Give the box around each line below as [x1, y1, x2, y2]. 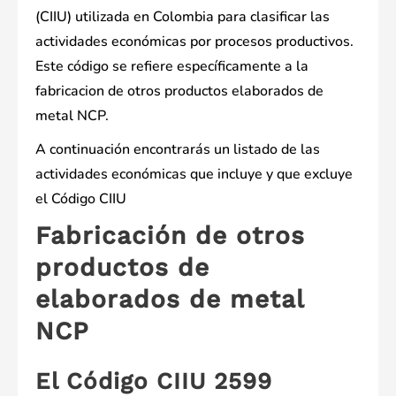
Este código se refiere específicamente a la [35, 57, 308, 77]
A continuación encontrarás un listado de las [35, 140, 320, 160]
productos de [35, 253, 209, 283]
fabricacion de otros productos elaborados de [35, 81, 324, 102]
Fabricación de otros [35, 221, 305, 251]
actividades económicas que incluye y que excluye [35, 164, 353, 185]
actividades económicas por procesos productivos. [35, 32, 354, 52]
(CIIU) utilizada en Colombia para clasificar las [35, 7, 330, 27]
